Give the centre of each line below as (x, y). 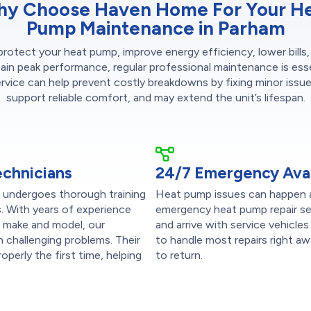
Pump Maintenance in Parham (155, 28)
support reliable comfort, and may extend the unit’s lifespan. (155, 97)
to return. (179, 255)
